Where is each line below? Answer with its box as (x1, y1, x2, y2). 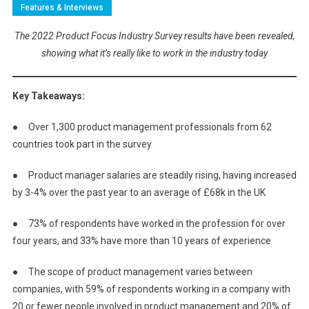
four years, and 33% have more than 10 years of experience (12, 235, 271, 246)
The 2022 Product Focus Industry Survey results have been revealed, (14, 30, 295, 41)
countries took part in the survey (12, 139, 152, 150)
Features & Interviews (20, 3, 103, 12)
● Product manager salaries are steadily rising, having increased (12, 170, 297, 181)
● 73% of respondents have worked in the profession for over (12, 218, 286, 229)
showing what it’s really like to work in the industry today (41, 48, 268, 59)
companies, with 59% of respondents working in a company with (12, 283, 290, 295)
